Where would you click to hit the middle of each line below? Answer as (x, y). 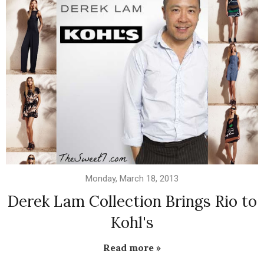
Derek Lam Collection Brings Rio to (132, 202)
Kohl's (132, 223)
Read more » (132, 248)
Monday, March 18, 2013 (132, 179)
